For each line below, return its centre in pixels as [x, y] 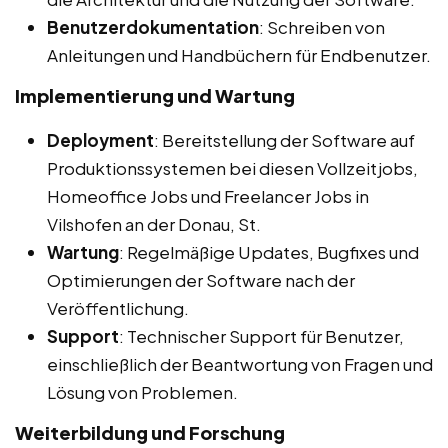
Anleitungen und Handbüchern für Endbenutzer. [239, 55]
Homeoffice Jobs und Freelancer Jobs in [208, 196]
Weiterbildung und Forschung [150, 433]
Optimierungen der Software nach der [201, 280]
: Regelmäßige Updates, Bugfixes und [269, 252]
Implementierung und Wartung [155, 96]
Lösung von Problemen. [142, 392]
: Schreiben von [322, 27]
